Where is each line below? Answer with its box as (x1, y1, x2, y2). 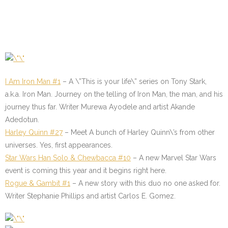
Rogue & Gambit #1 (5, 179, 70, 187)
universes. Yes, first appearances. (5, 141, 115, 149)
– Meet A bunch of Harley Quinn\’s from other (63, 128, 215, 136)
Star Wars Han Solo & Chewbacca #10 (5, 154, 131, 162)
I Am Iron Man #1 (5, 77, 61, 85)
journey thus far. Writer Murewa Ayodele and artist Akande (5, 103, 195, 111)
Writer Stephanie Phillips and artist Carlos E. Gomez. (5, 192, 180, 200)
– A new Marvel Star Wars (131, 154, 216, 162)
